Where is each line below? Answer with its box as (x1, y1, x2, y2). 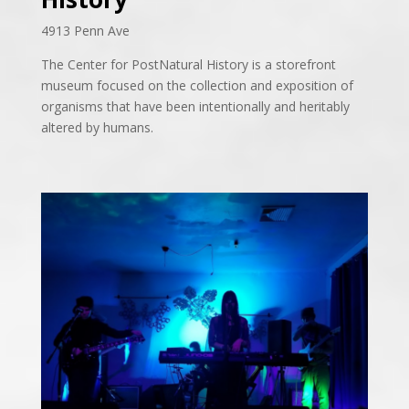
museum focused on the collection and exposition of (40, 77, 353, 95)
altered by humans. (40, 119, 153, 137)
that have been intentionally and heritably (106, 98, 350, 116)
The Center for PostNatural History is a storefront (40, 56, 336, 74)
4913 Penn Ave (40, 22, 130, 40)
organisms (40, 98, 107, 116)
